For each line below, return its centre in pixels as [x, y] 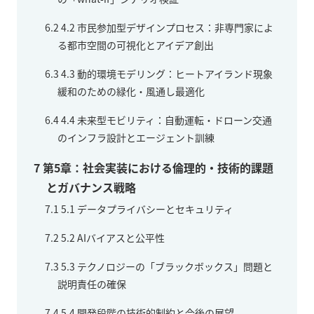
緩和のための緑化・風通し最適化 [131, 91]
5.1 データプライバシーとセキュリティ [146, 209]
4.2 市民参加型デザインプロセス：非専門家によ [166, 27]
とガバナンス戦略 [91, 187]
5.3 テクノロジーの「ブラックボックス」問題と [166, 266]
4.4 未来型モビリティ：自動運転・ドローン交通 [165, 120]
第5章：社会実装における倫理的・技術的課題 [157, 167]
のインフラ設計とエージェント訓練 [136, 137]
